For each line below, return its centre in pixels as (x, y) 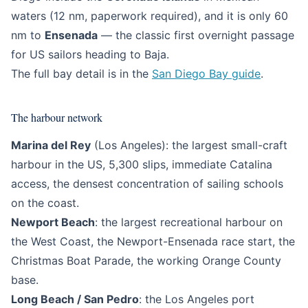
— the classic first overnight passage (196, 35)
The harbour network (57, 117)
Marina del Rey (51, 145)
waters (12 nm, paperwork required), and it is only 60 (150, 16)
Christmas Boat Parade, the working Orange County (146, 261)
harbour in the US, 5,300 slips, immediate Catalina (142, 164)
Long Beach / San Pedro (75, 299)
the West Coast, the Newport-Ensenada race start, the (153, 241)
